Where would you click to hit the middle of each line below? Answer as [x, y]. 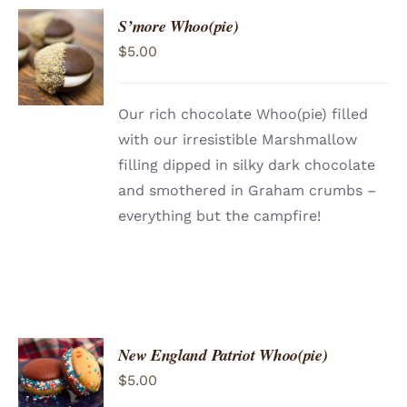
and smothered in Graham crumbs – [248, 191]
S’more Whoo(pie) [179, 26]
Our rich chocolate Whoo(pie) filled [243, 114]
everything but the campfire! [220, 216]
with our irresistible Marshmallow [238, 140]
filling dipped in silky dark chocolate [247, 165]
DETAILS [59, 87]
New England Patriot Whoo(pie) [223, 355]
